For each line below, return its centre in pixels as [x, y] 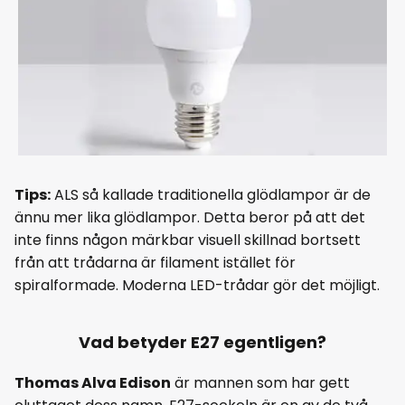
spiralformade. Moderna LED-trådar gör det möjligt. [197, 285]
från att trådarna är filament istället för [155, 262]
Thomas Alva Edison [93, 382]
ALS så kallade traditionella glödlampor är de [211, 194]
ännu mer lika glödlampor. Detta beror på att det [190, 217]
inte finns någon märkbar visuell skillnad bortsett [188, 240]
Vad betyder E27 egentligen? [202, 342]
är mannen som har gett [260, 382]
